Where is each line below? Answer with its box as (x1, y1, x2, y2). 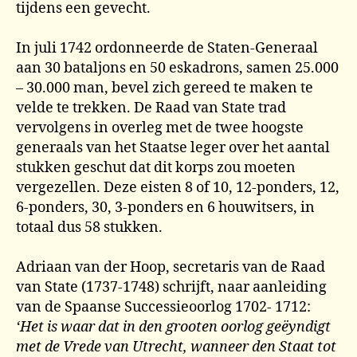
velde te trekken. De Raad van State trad (16, 99, 286, 117)
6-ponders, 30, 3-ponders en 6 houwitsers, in (16, 198, 315, 217)
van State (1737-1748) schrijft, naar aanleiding (16, 278, 327, 296)
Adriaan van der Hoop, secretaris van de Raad (16, 258, 325, 277)
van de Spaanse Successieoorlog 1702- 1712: (16, 298, 311, 316)
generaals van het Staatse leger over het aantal (16, 139, 330, 157)
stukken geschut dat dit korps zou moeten (16, 159, 296, 177)
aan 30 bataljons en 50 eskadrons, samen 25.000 (16, 59, 339, 77)
